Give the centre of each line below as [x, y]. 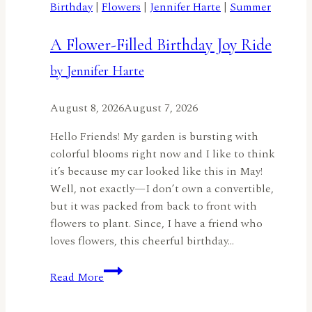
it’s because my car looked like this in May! [156, 171]
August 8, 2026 [87, 108]
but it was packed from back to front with [154, 206]
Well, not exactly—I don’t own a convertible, [162, 188]
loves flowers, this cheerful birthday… [142, 241]
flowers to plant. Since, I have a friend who [156, 223]
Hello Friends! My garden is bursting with [154, 136]
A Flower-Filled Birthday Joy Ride [161, 45]
